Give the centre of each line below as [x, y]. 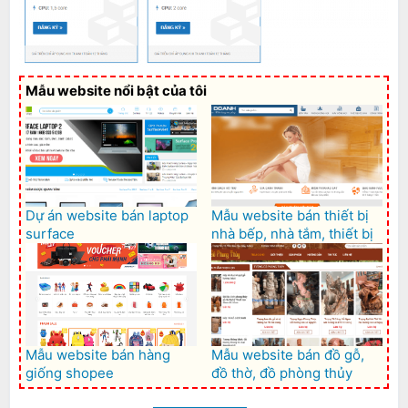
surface [50, 234]
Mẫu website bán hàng [98, 355]
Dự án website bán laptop [107, 216]
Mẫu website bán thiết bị [290, 216]
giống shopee [70, 373]
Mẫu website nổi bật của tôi [116, 90]
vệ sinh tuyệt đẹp [267, 252]
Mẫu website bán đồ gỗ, [288, 355]
